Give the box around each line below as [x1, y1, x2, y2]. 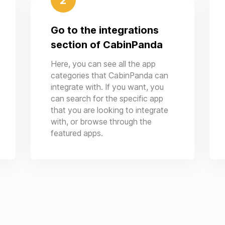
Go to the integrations [50, 24, 159, 36]
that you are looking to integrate [50, 105, 168, 115]
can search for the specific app [50, 94, 163, 103]
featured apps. [50, 129, 103, 138]
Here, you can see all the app [50, 59, 156, 69]
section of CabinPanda [50, 39, 163, 51]
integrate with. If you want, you [50, 82, 164, 92]
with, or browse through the [50, 117, 152, 127]
